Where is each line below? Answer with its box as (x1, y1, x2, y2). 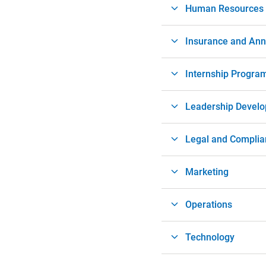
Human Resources (185, 2, 264, 14)
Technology (185, 231, 235, 243)
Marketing (185, 166, 229, 178)
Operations (185, 198, 232, 210)
